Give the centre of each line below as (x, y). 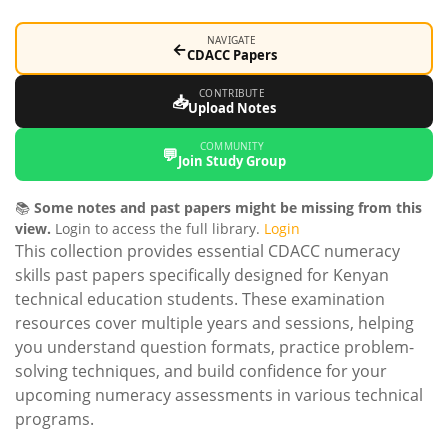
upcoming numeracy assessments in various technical (219, 395)
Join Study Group (232, 161)
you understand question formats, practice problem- (214, 347)
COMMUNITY (232, 146)
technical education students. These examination (200, 299)
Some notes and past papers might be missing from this (228, 207)
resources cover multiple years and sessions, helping (214, 323)
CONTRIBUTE (232, 93)
